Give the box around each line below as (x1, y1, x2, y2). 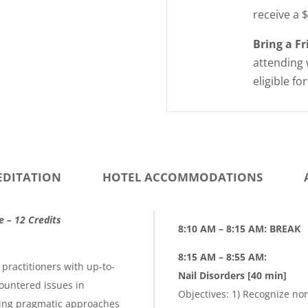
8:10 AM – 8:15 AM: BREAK (178, 221, 303, 235)
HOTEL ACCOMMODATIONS (102, 168, 263, 185)
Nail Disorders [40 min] (178, 268, 287, 282)
